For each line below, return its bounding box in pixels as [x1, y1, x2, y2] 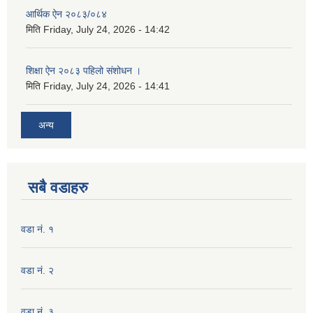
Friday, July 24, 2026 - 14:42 [43, 23, 170, 35]
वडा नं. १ [21, 224, 54, 235]
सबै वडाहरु [28, 179, 88, 197]
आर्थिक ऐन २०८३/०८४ [26, 8, 107, 20]
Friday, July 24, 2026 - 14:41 [43, 80, 170, 92]
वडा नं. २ [21, 265, 54, 277]
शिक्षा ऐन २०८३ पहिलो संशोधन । [26, 64, 141, 76]
